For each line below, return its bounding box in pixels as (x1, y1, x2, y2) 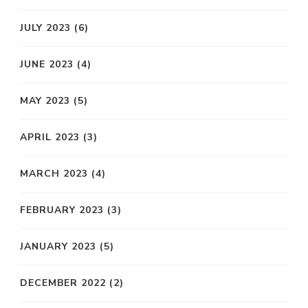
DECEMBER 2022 (20, 276, 106, 290)
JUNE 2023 (20, 58, 74, 71)
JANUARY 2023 (20, 240, 96, 254)
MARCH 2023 (20, 167, 88, 181)
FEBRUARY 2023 (20, 203, 104, 217)
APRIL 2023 (20, 131, 80, 144)
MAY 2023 (20, 94, 70, 108)
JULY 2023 (20, 21, 71, 35)
